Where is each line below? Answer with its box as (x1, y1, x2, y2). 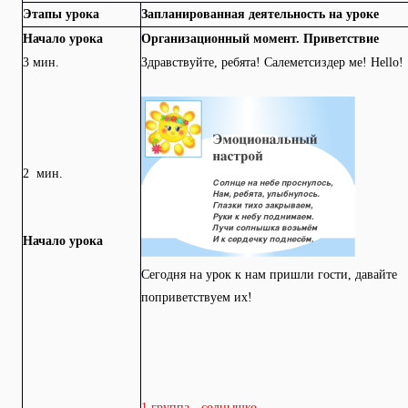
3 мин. (23, 56, 59, 69)
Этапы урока (23, 7, 99, 21)
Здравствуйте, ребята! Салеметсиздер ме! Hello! (141, 56, 403, 69)
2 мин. (23, 167, 63, 180)
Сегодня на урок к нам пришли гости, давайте (141, 268, 397, 281)
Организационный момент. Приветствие (141, 32, 379, 46)
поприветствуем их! (141, 291, 252, 304)
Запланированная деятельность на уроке (141, 7, 379, 21)
